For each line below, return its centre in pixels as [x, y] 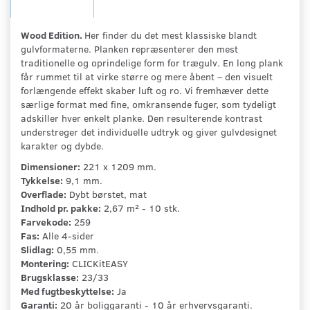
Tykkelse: [42, 180]
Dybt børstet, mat [107, 194]
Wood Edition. [53, 35]
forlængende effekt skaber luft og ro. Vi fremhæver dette [145, 90]
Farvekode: [46, 221]
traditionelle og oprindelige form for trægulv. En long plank [152, 62]
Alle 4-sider [67, 235]
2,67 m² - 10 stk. [140, 208]
